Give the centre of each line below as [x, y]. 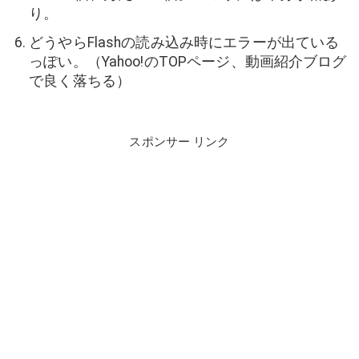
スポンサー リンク [179, 141]
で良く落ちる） [80, 81]
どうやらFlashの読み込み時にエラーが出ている [184, 43]
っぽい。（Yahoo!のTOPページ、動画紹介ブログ [188, 62]
